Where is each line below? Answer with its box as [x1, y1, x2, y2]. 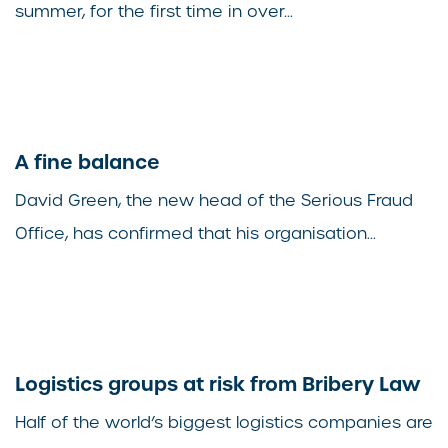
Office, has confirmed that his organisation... [15, 223, 376, 245]
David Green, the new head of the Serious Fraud [15, 190, 413, 212]
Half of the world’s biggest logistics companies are [15, 412, 433, 434]
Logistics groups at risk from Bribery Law [15, 371, 420, 398]
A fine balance [15, 149, 160, 176]
